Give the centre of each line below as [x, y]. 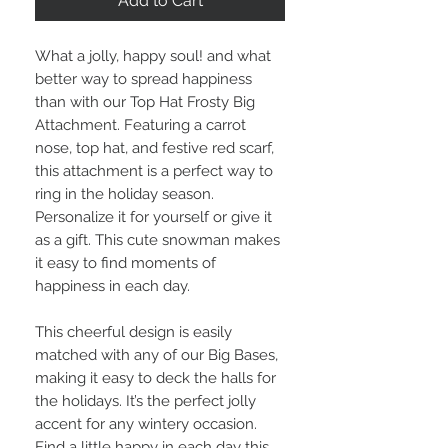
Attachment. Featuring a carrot [140, 125]
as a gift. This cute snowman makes [157, 240]
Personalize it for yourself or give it [153, 217]
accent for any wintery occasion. [146, 424]
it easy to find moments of [125, 263]
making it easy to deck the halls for [155, 378]
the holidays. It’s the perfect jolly [145, 401]
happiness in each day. [112, 286]
